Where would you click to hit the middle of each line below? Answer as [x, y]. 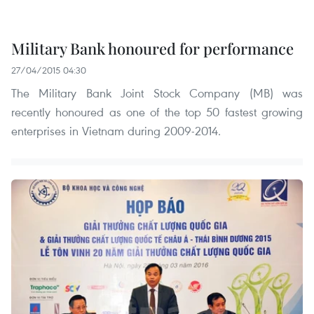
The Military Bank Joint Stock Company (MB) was [157, 93]
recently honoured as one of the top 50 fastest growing [157, 111]
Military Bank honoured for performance [152, 48]
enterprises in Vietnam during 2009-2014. [116, 130]
